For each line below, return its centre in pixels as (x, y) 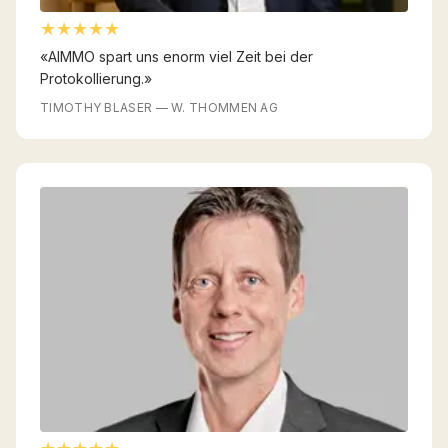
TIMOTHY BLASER (96, 107)
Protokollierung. (92, 78)
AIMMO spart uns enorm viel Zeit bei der (180, 56)
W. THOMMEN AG (225, 107)
